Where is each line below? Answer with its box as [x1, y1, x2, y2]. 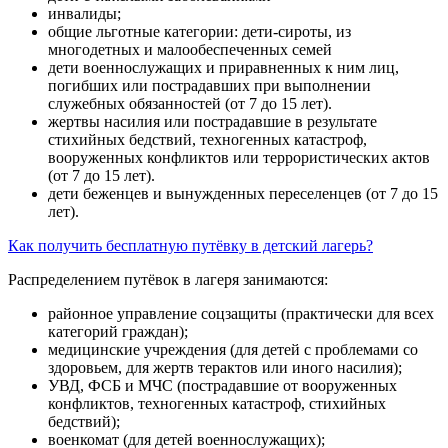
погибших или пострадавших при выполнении [48, 76, 371, 94]
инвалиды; [48, 4, 121, 22]
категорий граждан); [48, 322, 188, 340]
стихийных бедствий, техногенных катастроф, [48, 130, 367, 148]
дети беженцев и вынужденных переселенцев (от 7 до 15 [48, 184, 438, 202]
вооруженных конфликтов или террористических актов [48, 148, 430, 166]
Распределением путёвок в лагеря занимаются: [8, 270, 328, 288]
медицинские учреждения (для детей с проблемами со [48, 340, 418, 358]
